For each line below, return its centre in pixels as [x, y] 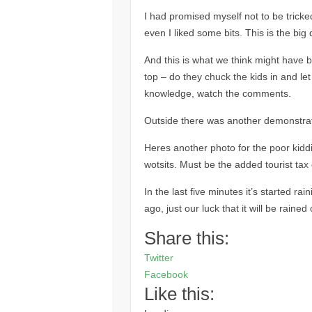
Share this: [186, 238]
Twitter [158, 257]
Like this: [179, 294]
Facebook [166, 274]
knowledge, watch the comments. [217, 93]
